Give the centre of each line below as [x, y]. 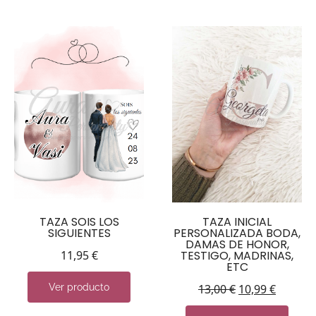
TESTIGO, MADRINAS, [237, 255]
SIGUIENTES [79, 233]
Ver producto [79, 287]
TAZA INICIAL [237, 221]
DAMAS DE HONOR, [237, 244]
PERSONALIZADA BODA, [237, 233]
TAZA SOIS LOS [79, 221]
